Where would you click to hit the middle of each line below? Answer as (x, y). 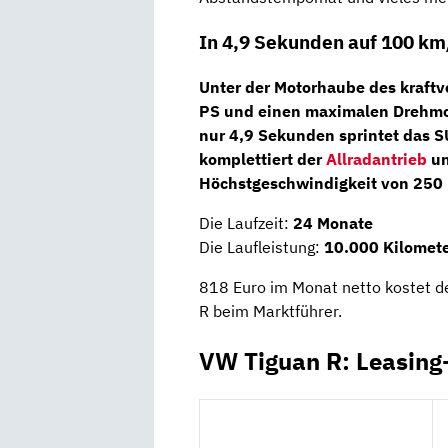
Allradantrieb (376, 158)
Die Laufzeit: (246, 222)
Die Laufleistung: (261, 246)
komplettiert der (262, 158)
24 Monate (333, 222)
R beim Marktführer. (270, 310)
